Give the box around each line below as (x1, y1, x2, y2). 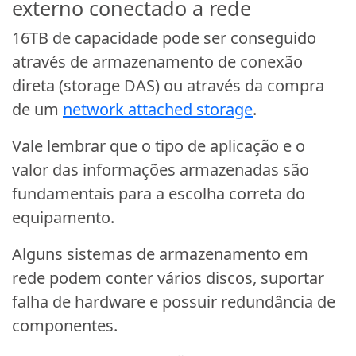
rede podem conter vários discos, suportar (12, 267, 324, 289)
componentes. (12, 315, 118, 337)
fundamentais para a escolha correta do (12, 183, 305, 205)
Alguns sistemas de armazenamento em (12, 243, 308, 265)
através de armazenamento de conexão (12, 51, 303, 73)
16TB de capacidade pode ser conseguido (12, 27, 316, 49)
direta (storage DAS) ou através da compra (12, 75, 324, 97)
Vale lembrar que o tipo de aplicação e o (12, 135, 305, 157)
